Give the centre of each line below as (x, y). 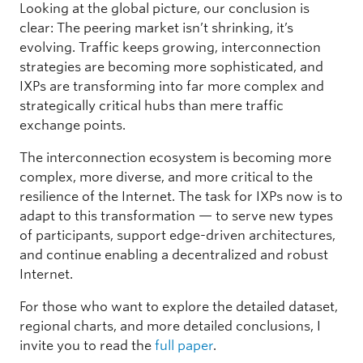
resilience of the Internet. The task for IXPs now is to (181, 196)
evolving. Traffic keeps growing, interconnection (170, 47)
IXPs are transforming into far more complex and (172, 86)
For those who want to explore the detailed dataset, (179, 306)
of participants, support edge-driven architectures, (177, 235)
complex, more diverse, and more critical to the (166, 177)
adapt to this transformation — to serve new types (176, 216)
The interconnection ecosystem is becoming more (175, 157)
